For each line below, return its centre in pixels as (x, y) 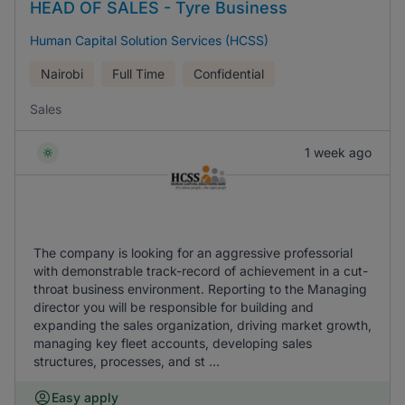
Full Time (138, 74)
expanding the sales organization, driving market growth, (202, 325)
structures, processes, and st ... (127, 361)
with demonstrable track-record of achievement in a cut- (201, 271)
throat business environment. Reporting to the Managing (200, 289)
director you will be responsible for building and (174, 307)
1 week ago (338, 152)
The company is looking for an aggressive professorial (193, 253)
